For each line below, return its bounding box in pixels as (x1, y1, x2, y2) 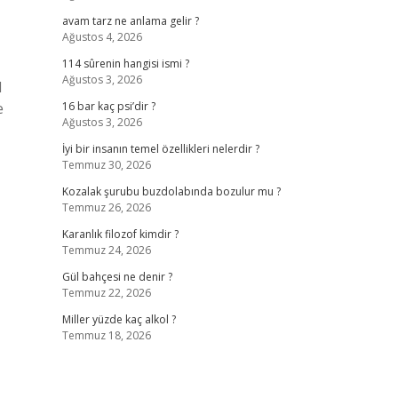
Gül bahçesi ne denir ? (61, 269, 172, 284)
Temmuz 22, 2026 (61, 285, 151, 300)
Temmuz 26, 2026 (61, 200, 151, 215)
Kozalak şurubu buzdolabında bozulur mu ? (61, 184, 281, 199)
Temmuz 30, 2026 (61, 157, 151, 172)
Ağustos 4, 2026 (61, 29, 142, 44)
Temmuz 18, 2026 (61, 328, 151, 343)
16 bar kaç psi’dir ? (61, 99, 155, 114)
